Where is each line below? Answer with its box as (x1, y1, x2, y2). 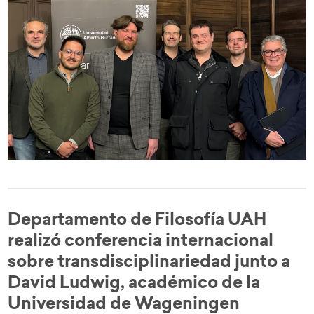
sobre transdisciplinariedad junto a (8, 254, 291, 272)
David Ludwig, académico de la (8, 275, 261, 293)
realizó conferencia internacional (8, 233, 274, 251)
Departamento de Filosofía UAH (8, 212, 267, 230)
